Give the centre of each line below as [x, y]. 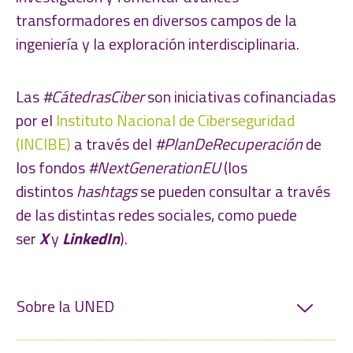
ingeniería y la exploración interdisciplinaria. [158, 43]
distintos [46, 191]
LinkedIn [91, 239]
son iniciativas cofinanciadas [240, 97]
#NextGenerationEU [154, 168]
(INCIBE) [43, 144]
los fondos [52, 168]
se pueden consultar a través [234, 191]
